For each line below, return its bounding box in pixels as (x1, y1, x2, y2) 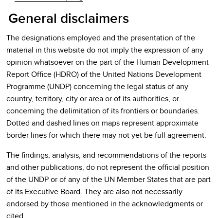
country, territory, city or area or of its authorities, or (6, 93, 179, 104)
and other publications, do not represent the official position (6, 162, 209, 173)
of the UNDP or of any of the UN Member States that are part (6, 174, 211, 185)
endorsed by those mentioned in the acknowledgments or (6, 198, 203, 209)
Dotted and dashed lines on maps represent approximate (6, 117, 199, 128)
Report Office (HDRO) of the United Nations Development (6, 69, 201, 80)
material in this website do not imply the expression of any (6, 44, 203, 55)
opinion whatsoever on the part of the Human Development (6, 56, 209, 68)
